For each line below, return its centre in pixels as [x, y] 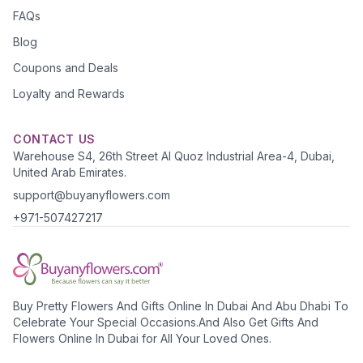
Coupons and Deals [66, 68]
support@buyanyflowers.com [92, 195]
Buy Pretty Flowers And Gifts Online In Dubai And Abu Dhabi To [181, 306]
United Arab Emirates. [70, 172]
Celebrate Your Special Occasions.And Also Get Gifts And [166, 322]
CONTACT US [54, 139]
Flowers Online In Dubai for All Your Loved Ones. [142, 338]
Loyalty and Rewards [69, 94]
